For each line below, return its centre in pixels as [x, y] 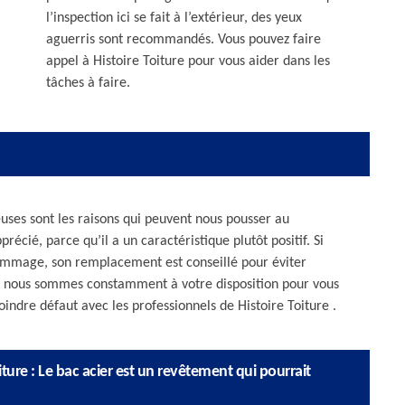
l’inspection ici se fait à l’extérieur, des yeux [174, 18]
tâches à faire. [88, 83]
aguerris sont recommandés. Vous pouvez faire [184, 40]
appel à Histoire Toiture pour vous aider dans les [188, 61]
